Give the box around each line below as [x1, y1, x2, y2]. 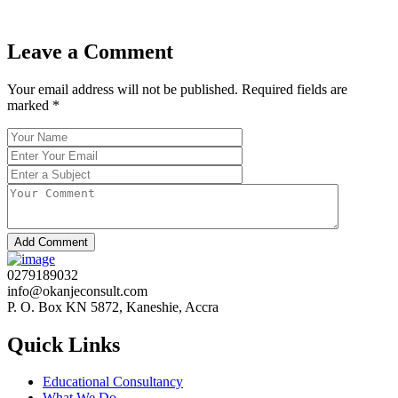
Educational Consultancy [43, 374, 183, 390]
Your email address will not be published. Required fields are [7, 81, 347, 97]
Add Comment [14, 235, 88, 249]
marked [7, 97, 52, 113]
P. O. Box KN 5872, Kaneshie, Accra [7, 298, 219, 314]
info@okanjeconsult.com [7, 283, 147, 298]
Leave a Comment [7, 39, 173, 63]
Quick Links [7, 332, 120, 356]
